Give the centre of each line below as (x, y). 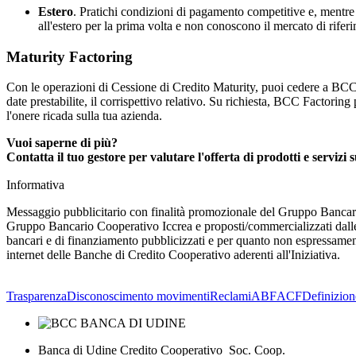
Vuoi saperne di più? (62, 143)
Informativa (35, 184)
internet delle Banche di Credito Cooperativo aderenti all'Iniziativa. (173, 254)
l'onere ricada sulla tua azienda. (84, 116)
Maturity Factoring (70, 56)
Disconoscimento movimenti (138, 296)
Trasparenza (37, 296)
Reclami (230, 296)
